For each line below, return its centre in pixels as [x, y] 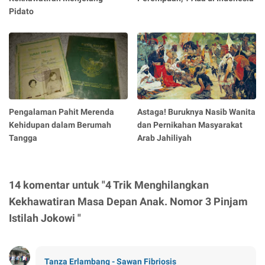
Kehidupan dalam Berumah [60, 125]
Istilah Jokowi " [45, 218]
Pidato [21, 11]
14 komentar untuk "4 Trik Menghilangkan [109, 185]
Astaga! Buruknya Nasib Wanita [197, 112]
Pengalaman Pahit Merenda [62, 112]
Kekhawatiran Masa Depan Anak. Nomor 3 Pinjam [128, 201]
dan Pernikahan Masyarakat [190, 125]
